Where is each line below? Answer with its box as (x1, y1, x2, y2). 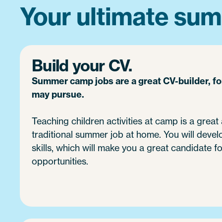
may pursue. (32, 89, 84, 101)
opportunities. (32, 156, 88, 167)
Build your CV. (32, 55, 132, 76)
